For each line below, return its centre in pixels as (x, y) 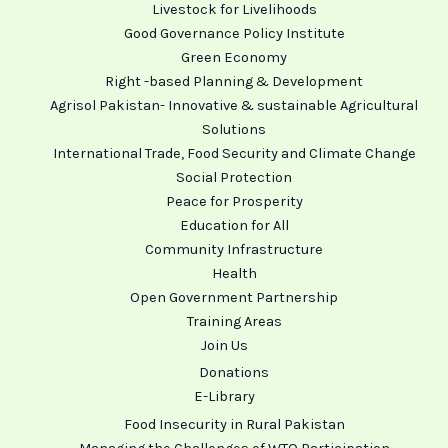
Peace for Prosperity (234, 201)
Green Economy (234, 57)
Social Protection (234, 177)
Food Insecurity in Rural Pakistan (234, 424)
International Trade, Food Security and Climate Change (234, 153)
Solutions (234, 129)
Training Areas (234, 321)
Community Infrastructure (234, 249)
